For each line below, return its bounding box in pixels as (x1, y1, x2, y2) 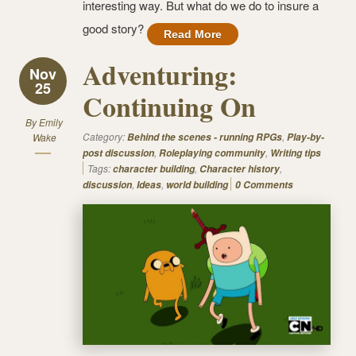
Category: (83, 130, 127, 144)
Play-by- (287, 130, 324, 145)
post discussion (83, 146, 154, 161)
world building (166, 178, 228, 192)
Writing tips (270, 146, 321, 161)
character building (113, 162, 195, 176)
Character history (199, 162, 280, 176)
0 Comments (235, 178, 293, 192)
